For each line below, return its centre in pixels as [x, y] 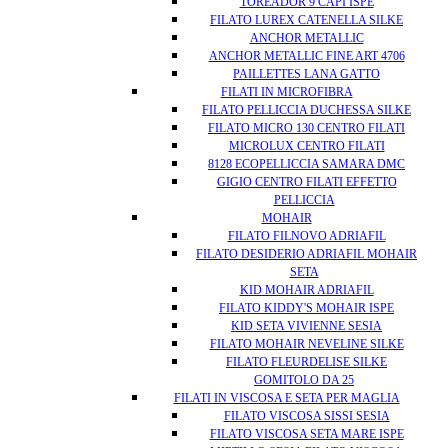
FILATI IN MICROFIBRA [286, 92]
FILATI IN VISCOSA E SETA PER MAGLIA [286, 398]
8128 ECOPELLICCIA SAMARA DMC [306, 164]
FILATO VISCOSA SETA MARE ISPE [306, 434]
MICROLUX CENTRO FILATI [306, 146]
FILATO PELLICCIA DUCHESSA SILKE [306, 110]
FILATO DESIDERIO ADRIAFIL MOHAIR [306, 254]
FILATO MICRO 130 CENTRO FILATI [306, 128]
